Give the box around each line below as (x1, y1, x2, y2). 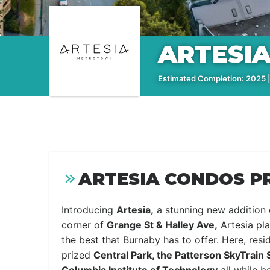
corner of (61, 219, 107, 231)
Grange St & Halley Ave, (107, 219, 218, 231)
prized (61, 249, 93, 261)
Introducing (61, 204, 116, 216)
